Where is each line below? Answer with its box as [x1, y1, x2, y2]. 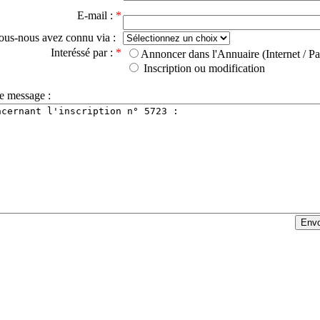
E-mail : [77, 9, 116, 21]
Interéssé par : [51, 46, 116, 59]
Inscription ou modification [141, 62, 265, 74]
